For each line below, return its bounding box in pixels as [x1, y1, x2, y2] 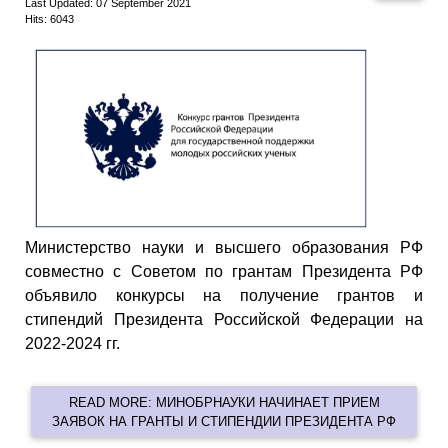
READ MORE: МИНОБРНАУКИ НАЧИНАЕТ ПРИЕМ [68, 394, 380, 410]
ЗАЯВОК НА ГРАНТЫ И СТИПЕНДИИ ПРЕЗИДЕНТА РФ [52, 413, 396, 429]
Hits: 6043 [25, 13, 74, 26]
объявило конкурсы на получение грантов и [25, 287, 423, 305]
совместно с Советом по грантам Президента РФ [25, 263, 423, 281]
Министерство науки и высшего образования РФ [25, 239, 423, 257]
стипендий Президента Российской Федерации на [25, 311, 423, 329]
